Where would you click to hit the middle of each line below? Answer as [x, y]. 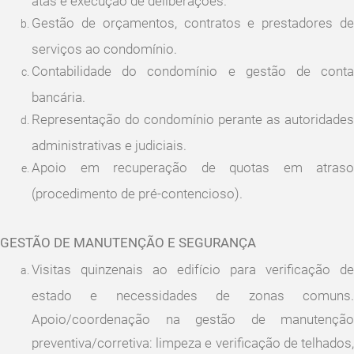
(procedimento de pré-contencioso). [137, 192]
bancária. [58, 96]
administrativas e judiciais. [109, 144]
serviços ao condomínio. [104, 47]
